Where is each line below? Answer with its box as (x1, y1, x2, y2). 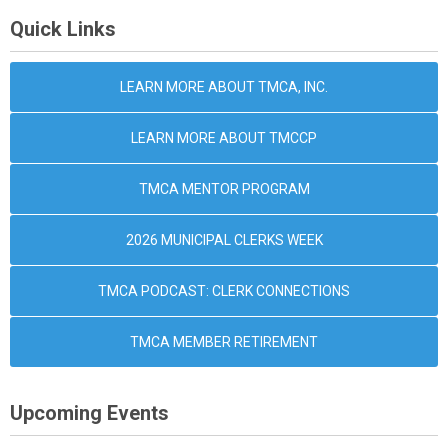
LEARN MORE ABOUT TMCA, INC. (120, 79, 328, 95)
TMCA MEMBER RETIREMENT (130, 334, 318, 350)
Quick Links (10, 17, 116, 41)
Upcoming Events (10, 401, 169, 425)
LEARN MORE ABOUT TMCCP (131, 130, 317, 146)
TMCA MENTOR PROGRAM (138, 181, 310, 197)
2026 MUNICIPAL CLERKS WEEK (125, 232, 323, 248)
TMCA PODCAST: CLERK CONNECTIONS (98, 283, 350, 299)
